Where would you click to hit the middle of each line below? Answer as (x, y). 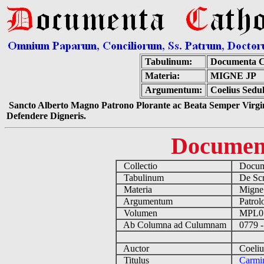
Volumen (139, 213)
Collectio (139, 166)
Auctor (135, 248)
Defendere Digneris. (46, 116)
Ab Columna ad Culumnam (174, 225)
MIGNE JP (233, 76)
